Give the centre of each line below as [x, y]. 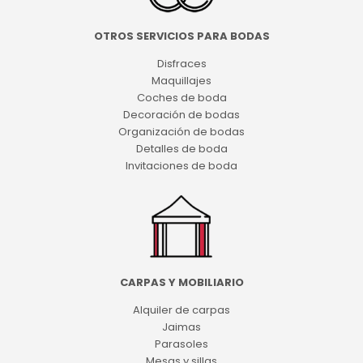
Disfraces [181, 64]
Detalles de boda [181, 149]
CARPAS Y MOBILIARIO [181, 282]
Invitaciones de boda [181, 166]
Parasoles [181, 344]
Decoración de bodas [181, 115]
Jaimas [181, 327]
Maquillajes [181, 81]
